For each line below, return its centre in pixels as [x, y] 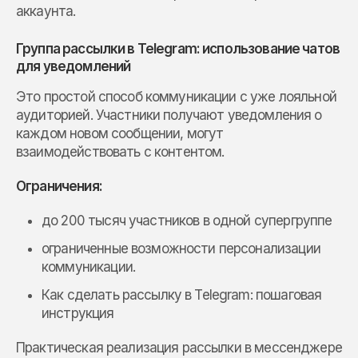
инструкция [78, 314]
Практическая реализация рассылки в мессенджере [179, 348]
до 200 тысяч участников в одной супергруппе [187, 221]
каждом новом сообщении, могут [120, 134]
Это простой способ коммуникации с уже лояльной [176, 97]
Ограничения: [59, 187]
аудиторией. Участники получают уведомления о [169, 115]
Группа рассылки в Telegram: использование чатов [178, 49]
